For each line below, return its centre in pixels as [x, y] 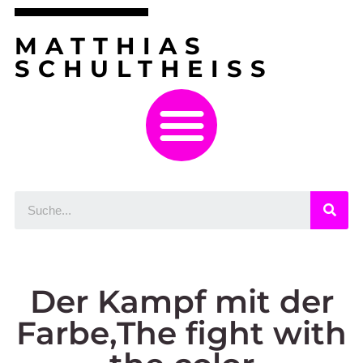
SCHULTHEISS [144, 68]
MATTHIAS [111, 46]
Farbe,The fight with [181, 333]
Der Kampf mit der [181, 301]
